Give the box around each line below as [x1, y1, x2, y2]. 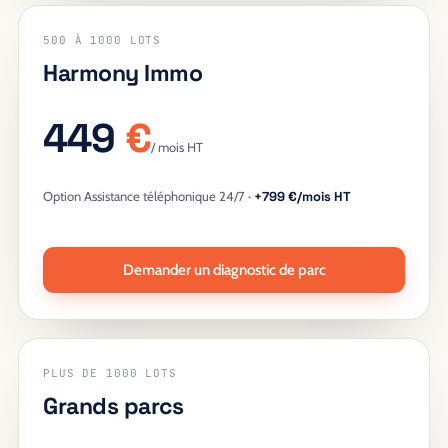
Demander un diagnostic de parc [122, 261, 326, 279]
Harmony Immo [43, 58, 203, 88]
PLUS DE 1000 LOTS [43, 366, 177, 380]
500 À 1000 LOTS [43, 33, 162, 47]
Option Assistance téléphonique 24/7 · [43, 188, 254, 204]
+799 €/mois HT [254, 188, 351, 205]
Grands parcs [43, 391, 184, 421]
